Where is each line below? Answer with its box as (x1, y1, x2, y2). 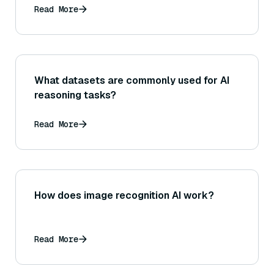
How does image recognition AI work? (34, 189, 214, 202)
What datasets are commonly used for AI (34, 74, 229, 87)
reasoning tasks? (34, 89, 116, 102)
